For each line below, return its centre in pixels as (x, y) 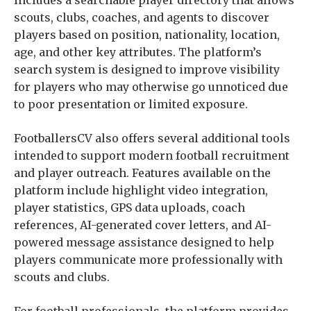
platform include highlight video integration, (141, 190)
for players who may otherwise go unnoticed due (151, 86)
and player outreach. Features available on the (142, 173)
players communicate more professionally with (148, 259)
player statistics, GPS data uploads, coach (129, 207)
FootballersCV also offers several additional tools (152, 138)
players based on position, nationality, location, (147, 34)
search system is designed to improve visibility (147, 69)
